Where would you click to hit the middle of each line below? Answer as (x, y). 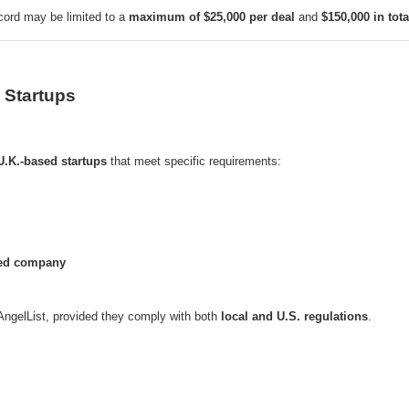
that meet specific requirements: (194, 162)
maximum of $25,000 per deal (212, 17)
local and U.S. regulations (294, 317)
